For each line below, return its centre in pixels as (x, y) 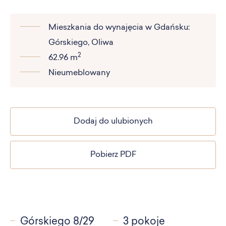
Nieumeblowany (79, 73)
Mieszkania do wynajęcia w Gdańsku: (119, 27)
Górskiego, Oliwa (81, 43)
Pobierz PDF (113, 155)
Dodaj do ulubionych (113, 121)
